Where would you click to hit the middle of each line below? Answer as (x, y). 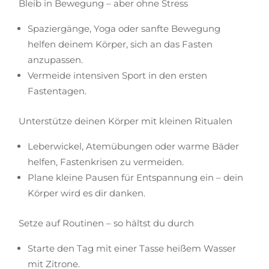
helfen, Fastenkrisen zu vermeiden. (106, 162)
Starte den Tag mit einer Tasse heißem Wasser (132, 248)
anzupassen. (56, 60)
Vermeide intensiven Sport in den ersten (118, 75)
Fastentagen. (57, 91)
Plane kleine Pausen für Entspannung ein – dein (136, 177)
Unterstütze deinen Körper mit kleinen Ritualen (126, 121)
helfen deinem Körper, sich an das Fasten (120, 44)
